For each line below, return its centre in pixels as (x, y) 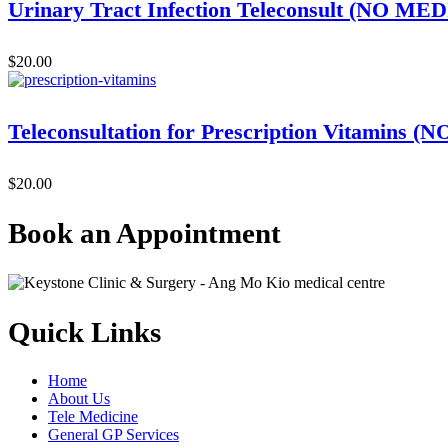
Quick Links (84, 331)
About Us (79, 399)
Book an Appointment (144, 232)
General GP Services (113, 435)
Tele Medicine (93, 417)
